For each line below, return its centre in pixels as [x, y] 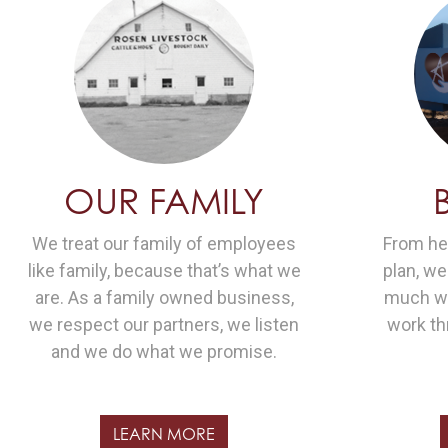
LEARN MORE [164, 434]
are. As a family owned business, [164, 297]
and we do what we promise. [164, 351]
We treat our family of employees [164, 243]
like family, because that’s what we [164, 270]
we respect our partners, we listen [164, 324]
